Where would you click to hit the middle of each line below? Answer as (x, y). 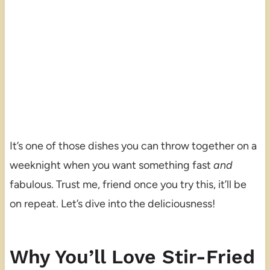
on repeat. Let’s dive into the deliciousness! (112, 204)
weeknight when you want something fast (111, 165)
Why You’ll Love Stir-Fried (132, 257)
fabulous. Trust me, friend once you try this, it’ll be (128, 185)
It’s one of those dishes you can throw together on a (133, 146)
